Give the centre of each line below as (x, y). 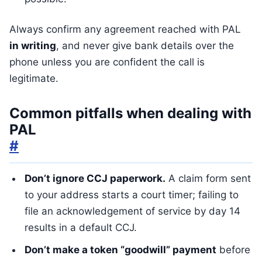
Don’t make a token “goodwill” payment (120, 250)
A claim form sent (208, 178)
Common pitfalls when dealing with (130, 113)
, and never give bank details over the (145, 46)
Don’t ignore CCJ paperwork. (95, 178)
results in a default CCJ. (81, 227)
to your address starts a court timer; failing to (132, 195)
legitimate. (34, 78)
